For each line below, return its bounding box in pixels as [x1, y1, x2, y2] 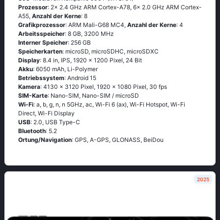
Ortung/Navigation [18, 136, 72, 143]
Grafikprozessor [18, 21, 65, 28]
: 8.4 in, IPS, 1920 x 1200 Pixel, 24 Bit [40, 56, 142, 64]
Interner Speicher [18, 39, 68, 46]
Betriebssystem [18, 74, 64, 82]
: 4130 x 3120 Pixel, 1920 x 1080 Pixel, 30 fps [40, 83, 167, 90]
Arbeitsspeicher [18, 30, 65, 37]
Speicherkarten [18, 48, 62, 55]
